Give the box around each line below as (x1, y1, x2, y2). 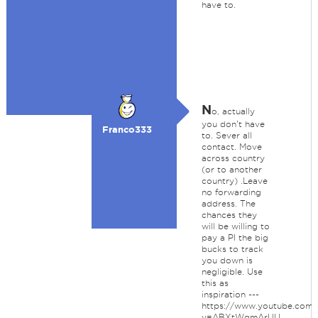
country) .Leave (201, 176, 268, 185)
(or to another (201, 165, 262, 174)
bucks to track (201, 244, 263, 253)
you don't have (201, 119, 265, 128)
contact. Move (201, 142, 262, 151)
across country (201, 153, 265, 163)
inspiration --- (201, 290, 259, 299)
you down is (201, 256, 253, 265)
